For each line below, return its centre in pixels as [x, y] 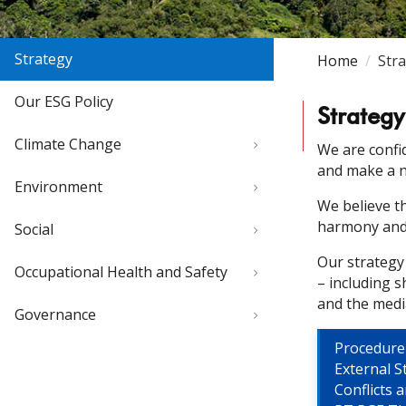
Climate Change [68, 144]
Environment [58, 187]
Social [34, 229]
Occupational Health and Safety [121, 272]
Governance [55, 314]
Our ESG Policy [64, 101]
